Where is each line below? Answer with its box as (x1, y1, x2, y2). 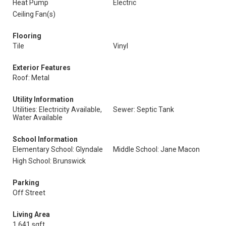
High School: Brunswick (13, 157, 86, 165)
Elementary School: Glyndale (13, 145, 103, 153)
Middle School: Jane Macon (113, 145, 200, 153)
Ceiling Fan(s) (13, 10, 55, 18)
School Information (13, 135, 78, 143)
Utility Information (13, 95, 74, 103)
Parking (13, 179, 39, 187)
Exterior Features (13, 64, 71, 72)
